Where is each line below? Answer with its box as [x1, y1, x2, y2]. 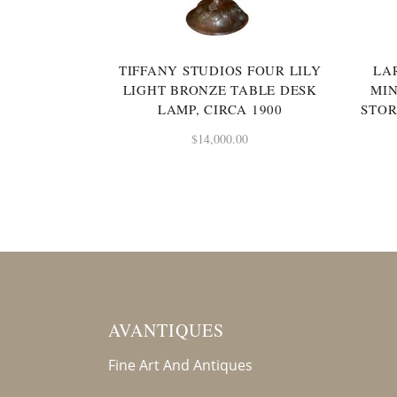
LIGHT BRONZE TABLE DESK [122, 81, 317, 99]
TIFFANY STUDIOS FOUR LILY [118, 61, 322, 80]
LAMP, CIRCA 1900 [157, 100, 283, 119]
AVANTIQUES [108, 318, 224, 343]
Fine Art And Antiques [108, 355, 253, 376]
